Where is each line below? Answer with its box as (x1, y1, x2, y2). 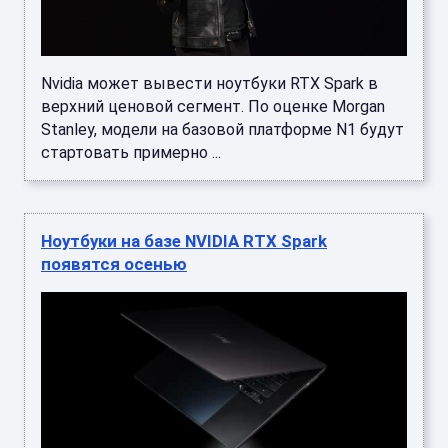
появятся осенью (41, 253, 187, 274)
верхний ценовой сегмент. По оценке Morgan (41, 96, 385, 116)
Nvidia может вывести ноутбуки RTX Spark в (41, 73, 378, 93)
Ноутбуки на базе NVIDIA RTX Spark (41, 230, 327, 251)
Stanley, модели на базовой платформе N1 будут (41, 119, 404, 139)
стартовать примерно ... (41, 142, 221, 162)
